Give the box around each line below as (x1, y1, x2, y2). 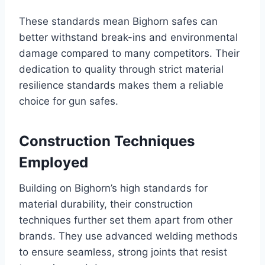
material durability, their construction (19, 198, 193, 211)
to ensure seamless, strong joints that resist (19, 246, 227, 258)
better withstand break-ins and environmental (19, 31, 238, 44)
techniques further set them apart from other (19, 214, 232, 227)
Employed (19, 154, 88, 172)
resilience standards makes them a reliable (19, 79, 224, 92)
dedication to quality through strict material (19, 63, 224, 76)
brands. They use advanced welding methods (19, 230, 238, 243)
